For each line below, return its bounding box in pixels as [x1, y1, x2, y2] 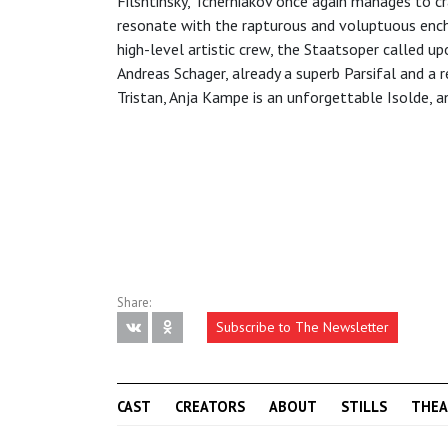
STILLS [341, 397, 387, 417]
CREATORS [175, 397, 245, 417]
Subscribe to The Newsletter [216, 318, 389, 337]
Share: [117, 294, 151, 312]
